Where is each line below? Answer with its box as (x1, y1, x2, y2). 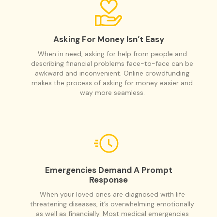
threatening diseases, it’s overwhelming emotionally (30, 199, 194, 208)
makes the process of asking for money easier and (31, 78, 193, 87)
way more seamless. (79, 88, 145, 97)
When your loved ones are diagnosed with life (39, 189, 185, 199)
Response (89, 174, 128, 185)
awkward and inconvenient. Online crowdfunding (35, 68, 189, 77)
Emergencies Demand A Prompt (45, 164, 172, 175)
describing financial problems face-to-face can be (31, 59, 193, 68)
